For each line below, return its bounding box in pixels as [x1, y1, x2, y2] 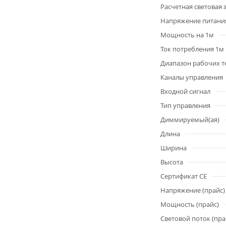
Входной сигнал [160, 87, 210, 96]
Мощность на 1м [160, 30, 214, 39]
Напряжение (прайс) [160, 186, 225, 195]
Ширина [160, 143, 187, 152]
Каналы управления [160, 73, 223, 82]
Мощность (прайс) [160, 200, 219, 209]
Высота [160, 157, 183, 166]
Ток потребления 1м [160, 44, 224, 53]
